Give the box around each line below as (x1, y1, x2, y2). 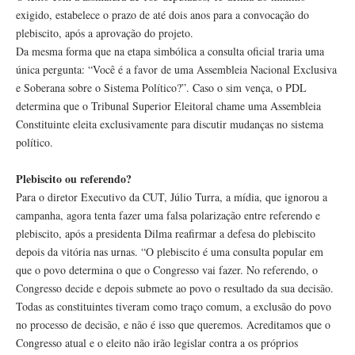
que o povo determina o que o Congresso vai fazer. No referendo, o (16, 262, 318, 278)
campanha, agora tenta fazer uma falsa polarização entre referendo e (16, 208, 320, 223)
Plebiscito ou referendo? (16, 170, 132, 188)
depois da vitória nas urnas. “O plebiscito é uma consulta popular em (16, 244, 323, 260)
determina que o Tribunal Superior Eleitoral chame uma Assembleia (16, 98, 321, 114)
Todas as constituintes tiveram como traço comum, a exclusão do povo (16, 299, 331, 315)
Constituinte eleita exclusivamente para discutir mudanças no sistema (16, 116, 323, 132)
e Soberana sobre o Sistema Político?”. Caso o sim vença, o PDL (16, 80, 307, 96)
